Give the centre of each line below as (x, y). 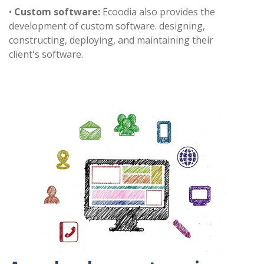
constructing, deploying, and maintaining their (111, 40)
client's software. (46, 55)
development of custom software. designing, (107, 26)
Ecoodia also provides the (158, 12)
